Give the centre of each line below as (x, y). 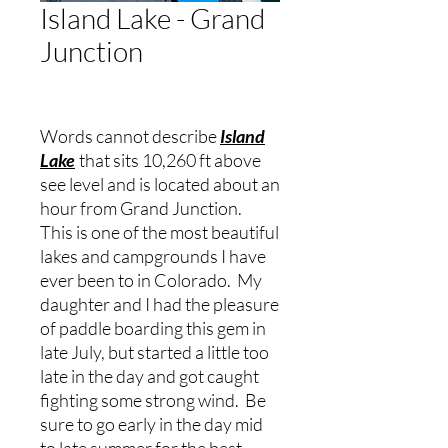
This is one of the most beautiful (159, 232)
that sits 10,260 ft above (168, 160)
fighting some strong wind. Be (153, 400)
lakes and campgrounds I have (153, 256)
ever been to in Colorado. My (151, 280)
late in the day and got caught (149, 376)
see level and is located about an (160, 184)
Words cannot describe (130, 136)
